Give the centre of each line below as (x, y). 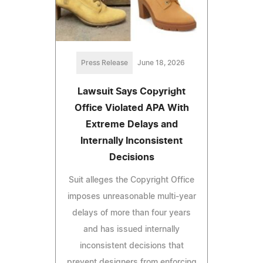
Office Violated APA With (131, 108)
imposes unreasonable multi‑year (131, 196)
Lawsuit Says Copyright (131, 91)
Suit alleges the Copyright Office (131, 180)
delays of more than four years (131, 213)
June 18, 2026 (161, 63)
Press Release (104, 63)
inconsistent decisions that (131, 246)
